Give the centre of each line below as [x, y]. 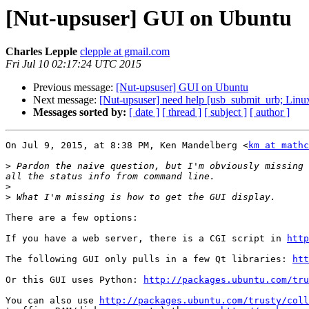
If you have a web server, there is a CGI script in [146, 239]
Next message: [66, 100]
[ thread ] [182, 112]
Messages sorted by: [80, 112]
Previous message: [74, 88]
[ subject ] [226, 112]
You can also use [52, 301]
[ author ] [270, 112]
